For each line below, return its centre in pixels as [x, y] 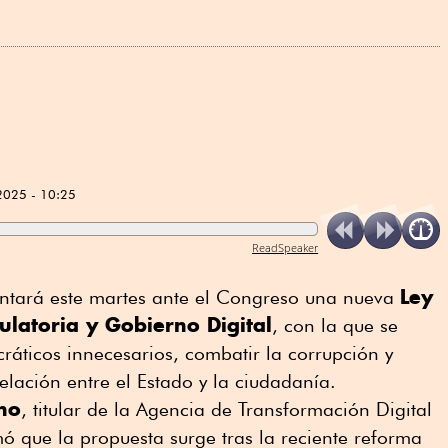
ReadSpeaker [285, 247]
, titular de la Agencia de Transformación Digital [226, 408]
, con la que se [335, 324]
